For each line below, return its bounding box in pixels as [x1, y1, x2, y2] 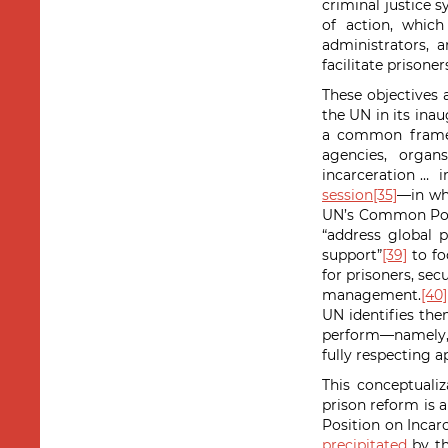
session [322, 186, 373, 204]
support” [322, 246, 382, 264]
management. [322, 286, 421, 304]
